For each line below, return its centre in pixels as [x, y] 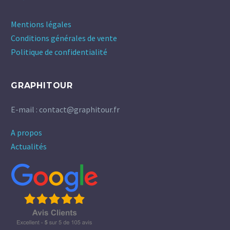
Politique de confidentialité [59, 52]
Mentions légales [41, 24]
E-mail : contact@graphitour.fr [65, 110]
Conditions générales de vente [64, 38]
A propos [26, 133]
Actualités [29, 147]
